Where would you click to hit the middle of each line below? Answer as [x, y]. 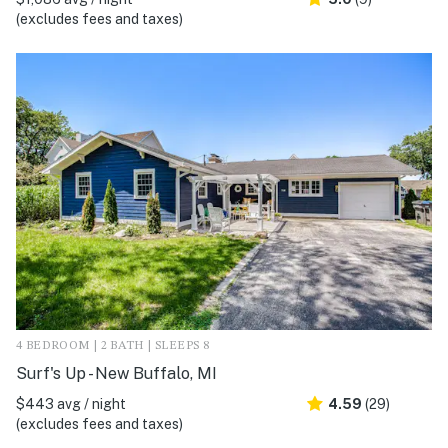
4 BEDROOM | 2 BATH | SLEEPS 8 [113, 346]
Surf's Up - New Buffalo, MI [116, 374]
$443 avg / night [71, 404]
